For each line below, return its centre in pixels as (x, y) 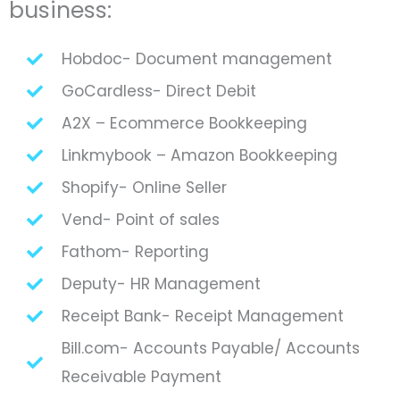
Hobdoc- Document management (196, 58)
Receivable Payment (141, 376)
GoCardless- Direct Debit (158, 91)
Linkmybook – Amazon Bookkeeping (199, 155)
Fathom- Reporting (135, 251)
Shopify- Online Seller (144, 187)
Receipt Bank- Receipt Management (202, 316)
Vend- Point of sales (140, 219)
